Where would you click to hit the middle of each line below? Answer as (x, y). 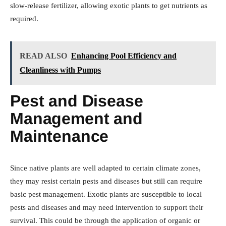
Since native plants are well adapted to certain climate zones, (105, 168)
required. (24, 18)
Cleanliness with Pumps (60, 70)
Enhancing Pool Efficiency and (124, 55)
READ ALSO (43, 55)
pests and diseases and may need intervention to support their (107, 207)
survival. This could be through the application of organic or (105, 220)
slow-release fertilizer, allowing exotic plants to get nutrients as (109, 5)
